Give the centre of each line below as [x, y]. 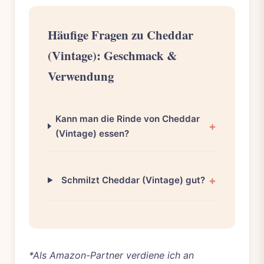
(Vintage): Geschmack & [112, 55]
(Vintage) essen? [93, 134]
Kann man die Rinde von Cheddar [128, 119]
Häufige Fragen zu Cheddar [121, 34]
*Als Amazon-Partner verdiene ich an [111, 255]
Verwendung [81, 76]
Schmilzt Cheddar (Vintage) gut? [133, 180]
